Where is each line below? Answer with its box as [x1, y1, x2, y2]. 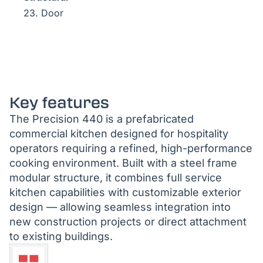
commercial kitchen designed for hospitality [9, 127, 228, 140]
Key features [9, 94, 109, 112]
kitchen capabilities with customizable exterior [9, 186, 241, 198]
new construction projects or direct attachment [9, 215, 247, 228]
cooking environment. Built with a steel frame [9, 157, 237, 169]
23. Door [23, 7, 63, 19]
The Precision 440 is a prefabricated [9, 113, 194, 125]
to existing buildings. [9, 230, 113, 242]
